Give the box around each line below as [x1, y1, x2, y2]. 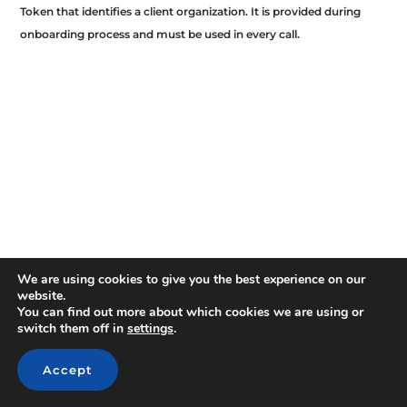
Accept [43, 362, 93, 377]
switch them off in [17, 320, 127, 337]
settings [127, 320, 174, 337]
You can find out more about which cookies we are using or [17, 303, 363, 321]
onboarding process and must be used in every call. [20, 27, 301, 42]
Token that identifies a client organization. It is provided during [20, 5, 362, 19]
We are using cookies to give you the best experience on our [17, 271, 365, 288]
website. [17, 287, 65, 304]
